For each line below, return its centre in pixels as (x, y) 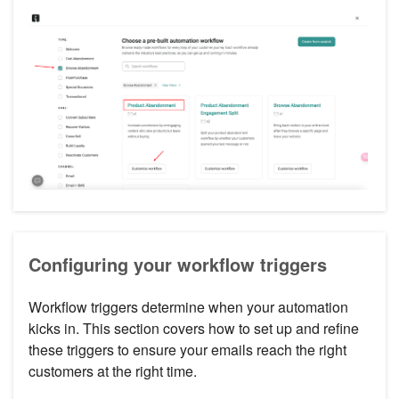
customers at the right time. (113, 371)
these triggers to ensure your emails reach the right (187, 350)
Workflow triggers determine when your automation (188, 307)
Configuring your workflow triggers (178, 265)
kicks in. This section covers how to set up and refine (194, 329)
